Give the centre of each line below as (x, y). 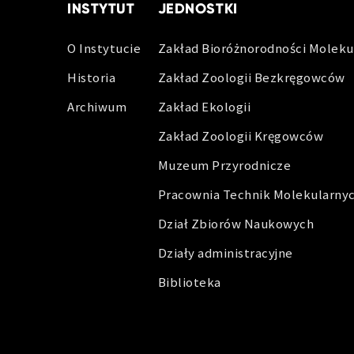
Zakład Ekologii (204, 107)
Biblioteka (189, 282)
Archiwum (97, 107)
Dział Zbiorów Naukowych (236, 224)
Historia (92, 77)
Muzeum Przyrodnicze (224, 165)
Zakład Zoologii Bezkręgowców (251, 77)
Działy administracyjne (225, 253)
